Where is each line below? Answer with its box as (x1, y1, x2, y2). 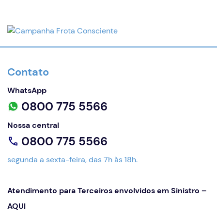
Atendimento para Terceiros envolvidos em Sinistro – (7, 186, 206, 196)
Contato (7, 65, 49, 79)
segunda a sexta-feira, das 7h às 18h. (7, 155, 138, 165)
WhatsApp (7, 85, 46, 95)
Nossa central (7, 120, 59, 130)
